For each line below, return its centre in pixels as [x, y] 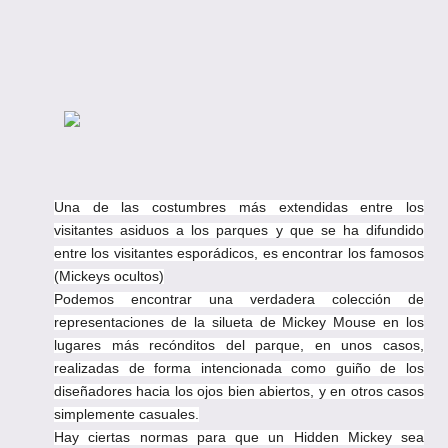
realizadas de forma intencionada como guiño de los [239, 368]
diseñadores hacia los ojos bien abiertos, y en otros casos [239, 391]
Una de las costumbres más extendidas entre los [239, 207]
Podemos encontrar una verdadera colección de [239, 299]
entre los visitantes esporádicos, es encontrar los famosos [239, 253]
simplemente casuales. [126, 414]
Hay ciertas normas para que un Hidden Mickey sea [239, 437]
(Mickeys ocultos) [109, 276]
